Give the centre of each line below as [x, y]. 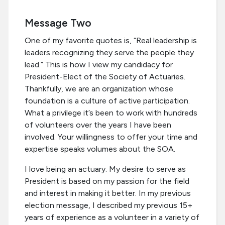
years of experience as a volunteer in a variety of [112, 217]
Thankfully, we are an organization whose [99, 89]
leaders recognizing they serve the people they [109, 53]
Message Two [58, 23]
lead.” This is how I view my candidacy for [99, 65]
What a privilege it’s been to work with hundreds [111, 113]
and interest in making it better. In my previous [108, 193]
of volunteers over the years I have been [98, 125]
